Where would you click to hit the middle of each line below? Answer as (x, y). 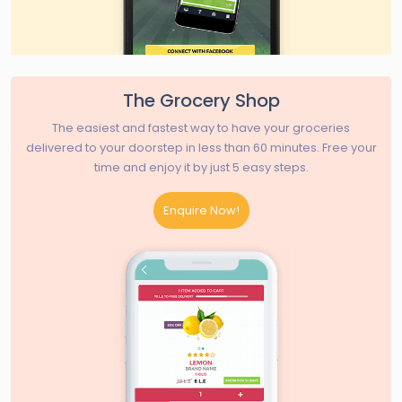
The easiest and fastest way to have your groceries (201, 128)
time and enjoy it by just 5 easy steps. (201, 167)
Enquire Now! (201, 210)
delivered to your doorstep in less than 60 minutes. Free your (201, 148)
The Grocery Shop (201, 100)
